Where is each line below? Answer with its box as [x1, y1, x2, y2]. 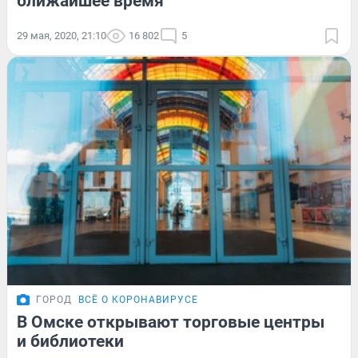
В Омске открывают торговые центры [17, 312, 324, 332]
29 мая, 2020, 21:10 [17, 29, 106, 42]
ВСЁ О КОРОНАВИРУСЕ [78, 294, 198, 306]
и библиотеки [17, 332, 124, 352]
